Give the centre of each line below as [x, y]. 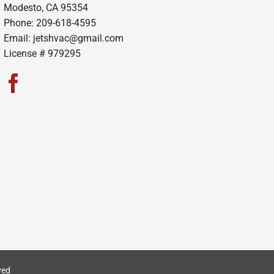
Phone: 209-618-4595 [50, 23]
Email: [18, 38]
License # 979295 [42, 53]
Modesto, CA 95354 [46, 7]
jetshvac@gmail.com [78, 38]
